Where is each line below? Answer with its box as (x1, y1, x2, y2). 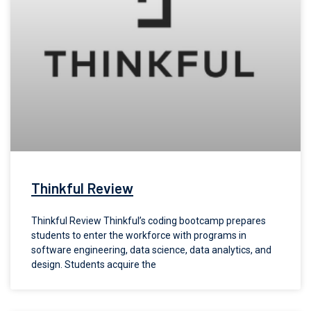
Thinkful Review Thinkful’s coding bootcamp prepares (31, 215, 266, 226)
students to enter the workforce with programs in (31, 230, 246, 241)
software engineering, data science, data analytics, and (31, 244, 271, 255)
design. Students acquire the (31, 259, 156, 270)
